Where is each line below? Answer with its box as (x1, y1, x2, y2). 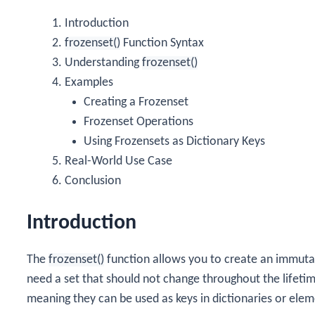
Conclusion (65, 174, 121, 188)
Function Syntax (120, 36, 204, 50)
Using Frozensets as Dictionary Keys (84, 134, 265, 148)
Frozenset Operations (84, 115, 193, 129)
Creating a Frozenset (84, 95, 188, 109)
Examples (65, 75, 113, 89)
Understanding (65, 56, 142, 70)
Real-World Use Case (65, 154, 172, 168)
